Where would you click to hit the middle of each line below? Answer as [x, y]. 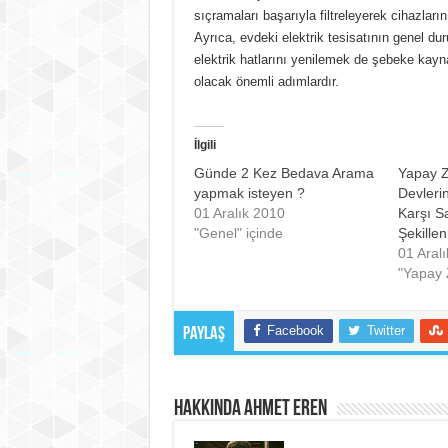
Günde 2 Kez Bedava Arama [283, 173]
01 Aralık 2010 [239, 213]
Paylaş [203, 334]
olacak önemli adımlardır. [266, 81]
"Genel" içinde [238, 233]
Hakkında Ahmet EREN [250, 409]
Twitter [385, 330]
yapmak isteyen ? [249, 193]
